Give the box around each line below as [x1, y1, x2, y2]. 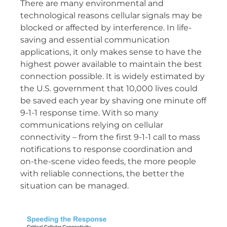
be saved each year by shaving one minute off [20, 96, 206, 106]
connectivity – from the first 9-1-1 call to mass [20, 132, 200, 142]
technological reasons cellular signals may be [20, 11, 202, 21]
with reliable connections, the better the [20, 169, 184, 179]
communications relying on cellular [20, 120, 163, 130]
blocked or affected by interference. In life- [20, 23, 192, 33]
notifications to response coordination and [20, 144, 193, 155]
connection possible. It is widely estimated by [20, 71, 205, 82]
